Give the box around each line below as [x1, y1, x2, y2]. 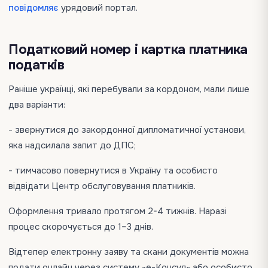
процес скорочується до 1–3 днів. [8, 221, 153, 233]
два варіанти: [8, 99, 65, 111]
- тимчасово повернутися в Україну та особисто [8, 165, 218, 176]
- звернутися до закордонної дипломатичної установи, [8, 124, 246, 136]
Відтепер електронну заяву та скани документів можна [8, 246, 249, 258]
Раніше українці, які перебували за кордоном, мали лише [8, 83, 249, 95]
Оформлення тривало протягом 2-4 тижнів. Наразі [8, 205, 227, 217]
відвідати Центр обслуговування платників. [8, 180, 196, 192]
